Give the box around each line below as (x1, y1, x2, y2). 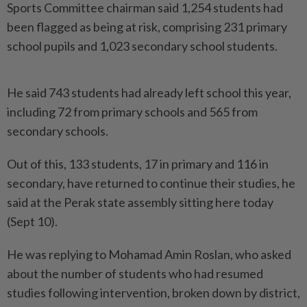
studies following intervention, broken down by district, (7, 285, 300, 300)
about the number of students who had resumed (7, 266, 263, 281)
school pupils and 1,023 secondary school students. (7, 38, 278, 53)
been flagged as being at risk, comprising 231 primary (7, 19, 287, 34)
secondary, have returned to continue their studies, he (7, 175, 295, 191)
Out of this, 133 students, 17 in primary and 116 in (7, 156, 269, 171)
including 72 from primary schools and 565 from (7, 104, 258, 119)
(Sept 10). (7, 214, 58, 229)
